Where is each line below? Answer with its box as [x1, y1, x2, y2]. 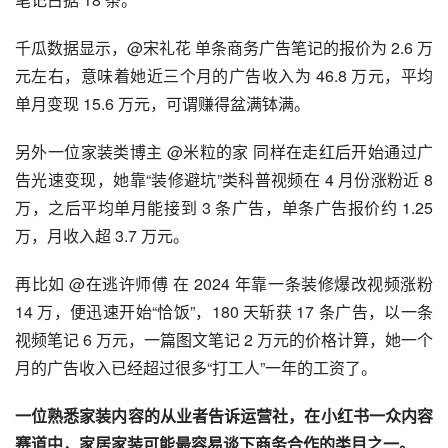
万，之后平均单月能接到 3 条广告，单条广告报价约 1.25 [15, 195, 433, 219]
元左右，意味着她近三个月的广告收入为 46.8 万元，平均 [15, 63, 433, 87]
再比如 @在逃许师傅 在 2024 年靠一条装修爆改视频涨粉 [15, 271, 433, 295]
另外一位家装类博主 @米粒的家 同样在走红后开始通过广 [15, 139, 433, 163]
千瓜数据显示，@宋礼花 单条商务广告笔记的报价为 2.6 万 [15, 35, 433, 59]
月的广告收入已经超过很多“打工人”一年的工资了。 [15, 355, 377, 379]
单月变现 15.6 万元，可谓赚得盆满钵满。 [15, 91, 310, 115]
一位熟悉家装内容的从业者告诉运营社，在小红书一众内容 [15, 403, 433, 427]
